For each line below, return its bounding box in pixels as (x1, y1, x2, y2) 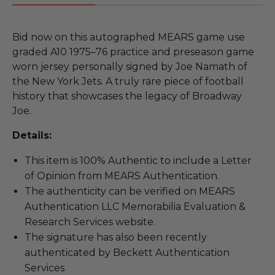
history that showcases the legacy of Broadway (12, 90, 242, 102)
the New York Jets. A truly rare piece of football (12, 75, 244, 87)
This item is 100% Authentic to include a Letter (25, 154, 252, 166)
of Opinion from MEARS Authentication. (25, 169, 219, 182)
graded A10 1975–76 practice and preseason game (12, 45, 254, 58)
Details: (12, 129, 52, 141)
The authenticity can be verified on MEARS (25, 185, 235, 197)
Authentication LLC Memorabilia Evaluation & (25, 200, 246, 212)
